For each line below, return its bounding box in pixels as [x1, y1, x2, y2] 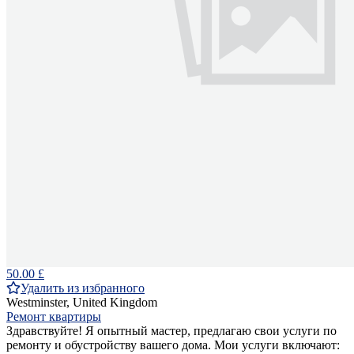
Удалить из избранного [21, 281, 145, 296]
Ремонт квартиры [6, 310, 101, 324]
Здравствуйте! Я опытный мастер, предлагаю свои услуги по [6, 324, 337, 338]
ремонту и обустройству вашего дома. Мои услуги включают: [6, 338, 340, 352]
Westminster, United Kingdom [6, 296, 157, 310]
